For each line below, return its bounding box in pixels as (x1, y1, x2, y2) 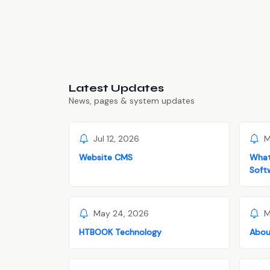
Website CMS (79, 151, 133, 163)
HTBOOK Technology (79, 226, 162, 237)
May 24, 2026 (93, 208, 149, 219)
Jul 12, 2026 (93, 133, 139, 145)
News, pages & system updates (69, 95, 195, 106)
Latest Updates (69, 81, 164, 95)
